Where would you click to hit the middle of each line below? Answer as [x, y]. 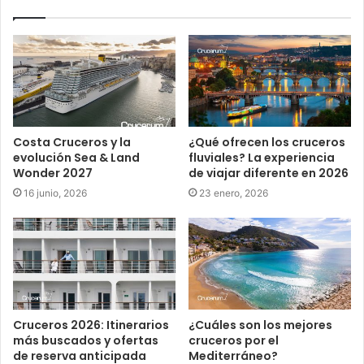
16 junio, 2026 [55, 193]
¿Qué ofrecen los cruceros [267, 142]
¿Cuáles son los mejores [260, 325]
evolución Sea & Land [76, 157]
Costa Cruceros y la [72, 142]
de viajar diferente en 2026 [269, 173]
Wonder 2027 [53, 173]
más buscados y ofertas [86, 340]
